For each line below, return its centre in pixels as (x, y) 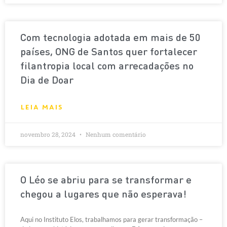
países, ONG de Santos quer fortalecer (109, 53)
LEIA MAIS (42, 107)
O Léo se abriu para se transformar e (106, 181)
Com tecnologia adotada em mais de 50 (110, 39)
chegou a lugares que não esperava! (103, 195)
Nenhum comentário (115, 134)
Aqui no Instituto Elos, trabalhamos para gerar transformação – (111, 219)
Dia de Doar (47, 81)
